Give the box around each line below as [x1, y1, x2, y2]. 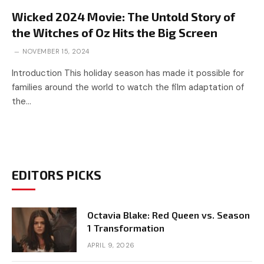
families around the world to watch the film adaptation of [12, 81, 244, 93]
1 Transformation [87, 222, 164, 233]
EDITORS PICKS [12, 167, 102, 182]
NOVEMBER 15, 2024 [22, 47, 90, 55]
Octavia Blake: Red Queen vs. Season [87, 209, 250, 220]
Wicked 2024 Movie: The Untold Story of [12, 9, 235, 24]
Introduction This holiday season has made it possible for [12, 67, 244, 79]
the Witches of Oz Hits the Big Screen [12, 25, 217, 39]
